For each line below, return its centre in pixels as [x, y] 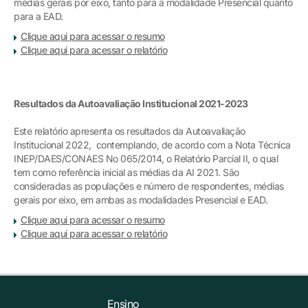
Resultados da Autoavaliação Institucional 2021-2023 [131, 103]
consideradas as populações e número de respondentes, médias [149, 186]
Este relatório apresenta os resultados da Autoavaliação [130, 131]
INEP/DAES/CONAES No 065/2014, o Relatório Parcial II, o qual [146, 158]
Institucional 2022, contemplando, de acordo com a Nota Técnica [152, 145]
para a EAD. [38, 16]
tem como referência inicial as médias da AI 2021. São [126, 172]
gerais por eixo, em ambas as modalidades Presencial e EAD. [141, 200]
